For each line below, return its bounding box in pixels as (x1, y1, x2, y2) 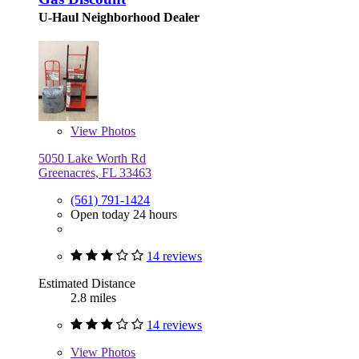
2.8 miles (71, 291, 116, 305)
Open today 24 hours (71, 208, 177, 222)
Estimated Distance (38, 276, 135, 291)
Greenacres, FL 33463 (38, 166, 151, 180)
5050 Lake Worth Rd (38, 151, 146, 166)
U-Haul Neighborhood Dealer (38, 10, 200, 25)
